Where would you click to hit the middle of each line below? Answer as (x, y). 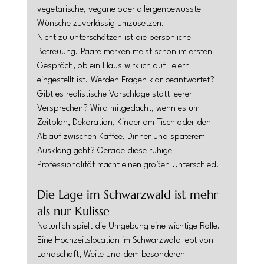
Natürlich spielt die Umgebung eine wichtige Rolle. (130, 227)
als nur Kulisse (73, 211)
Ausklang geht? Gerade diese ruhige (105, 151)
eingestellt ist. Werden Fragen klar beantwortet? (127, 80)
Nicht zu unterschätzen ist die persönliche (115, 38)
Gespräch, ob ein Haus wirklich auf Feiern (114, 66)
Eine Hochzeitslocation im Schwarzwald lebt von (126, 241)
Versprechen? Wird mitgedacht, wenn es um (119, 109)
